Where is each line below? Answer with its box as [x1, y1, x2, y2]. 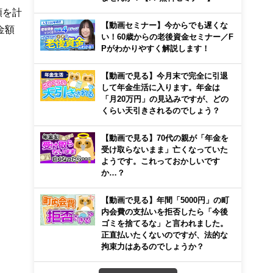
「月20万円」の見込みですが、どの [101, 95, 229, 102]
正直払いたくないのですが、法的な [101, 231, 228, 238]
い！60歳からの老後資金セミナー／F [101, 33, 233, 40]
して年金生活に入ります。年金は [101, 83, 220, 91]
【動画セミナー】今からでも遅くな [101, 21, 228, 29]
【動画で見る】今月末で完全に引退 [101, 72, 228, 79]
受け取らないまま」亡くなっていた [101, 146, 228, 153]
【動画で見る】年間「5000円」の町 [101, 196, 229, 204]
